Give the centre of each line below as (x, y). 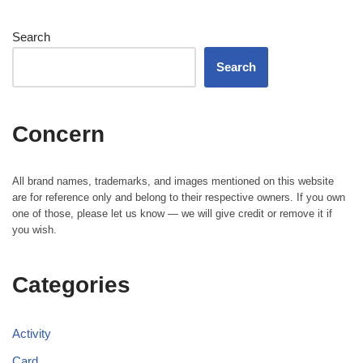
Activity (32, 334)
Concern (58, 135)
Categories (71, 285)
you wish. (34, 230)
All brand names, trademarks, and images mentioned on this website (173, 181)
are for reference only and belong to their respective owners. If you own (179, 198)
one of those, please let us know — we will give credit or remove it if (172, 214)
